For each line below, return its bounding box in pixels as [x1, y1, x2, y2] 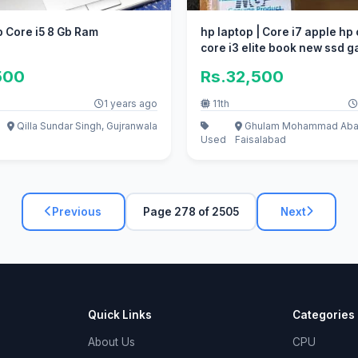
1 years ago [103, 97, 157, 109]
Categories [292, 308, 355, 321]
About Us [87, 335, 135, 348]
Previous [52, 205, 102, 218]
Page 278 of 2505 [143, 205, 239, 218]
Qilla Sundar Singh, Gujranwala [14, 120, 157, 133]
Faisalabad [234, 133, 286, 146]
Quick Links [87, 308, 152, 321]
